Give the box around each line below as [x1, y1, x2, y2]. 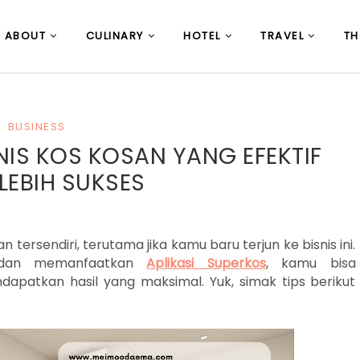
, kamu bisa [265, 254, 356, 272]
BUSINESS [7, 119, 66, 134]
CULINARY [85, 28, 144, 43]
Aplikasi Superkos [146, 254, 266, 272]
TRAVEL [260, 28, 305, 43]
